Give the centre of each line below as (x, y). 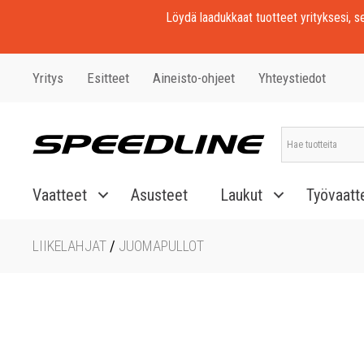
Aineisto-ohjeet (194, 78)
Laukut (241, 195)
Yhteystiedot (292, 78)
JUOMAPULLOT (161, 246)
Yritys (48, 78)
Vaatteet (60, 195)
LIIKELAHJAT (69, 246)
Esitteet (108, 78)
